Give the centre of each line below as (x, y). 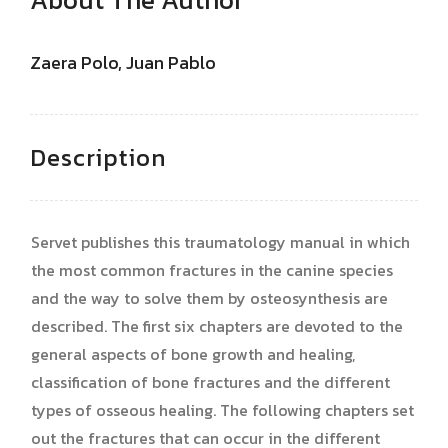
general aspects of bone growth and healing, (193, 353)
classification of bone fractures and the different (210, 381)
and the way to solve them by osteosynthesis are (209, 297)
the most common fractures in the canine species (212, 269)
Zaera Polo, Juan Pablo (123, 62)
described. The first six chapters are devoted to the (217, 325)
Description (98, 157)
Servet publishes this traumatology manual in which (220, 241)
